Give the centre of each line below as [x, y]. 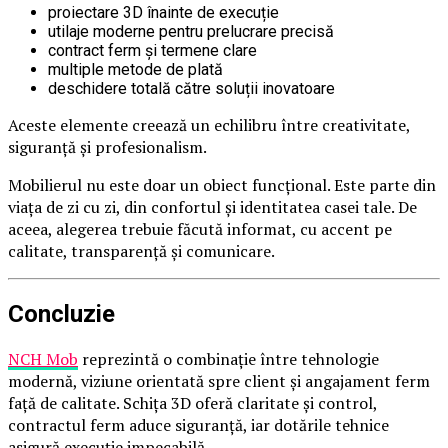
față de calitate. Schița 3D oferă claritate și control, [192, 403]
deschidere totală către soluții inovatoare [191, 89]
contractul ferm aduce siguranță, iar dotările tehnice [198, 425]
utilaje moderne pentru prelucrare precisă [191, 32]
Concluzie [61, 314]
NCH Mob [43, 359]
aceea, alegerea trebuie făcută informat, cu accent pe [200, 229]
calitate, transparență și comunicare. [141, 251]
